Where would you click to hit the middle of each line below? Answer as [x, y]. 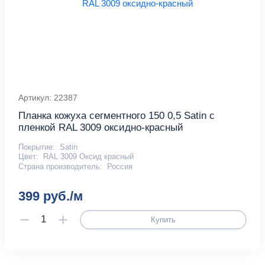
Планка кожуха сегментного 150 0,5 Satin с [117, 116]
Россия [119, 166]
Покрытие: [37, 147]
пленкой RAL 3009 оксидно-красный [101, 128]
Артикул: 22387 [48, 98]
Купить [163, 219]
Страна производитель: [61, 166]
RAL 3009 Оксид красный [88, 157]
